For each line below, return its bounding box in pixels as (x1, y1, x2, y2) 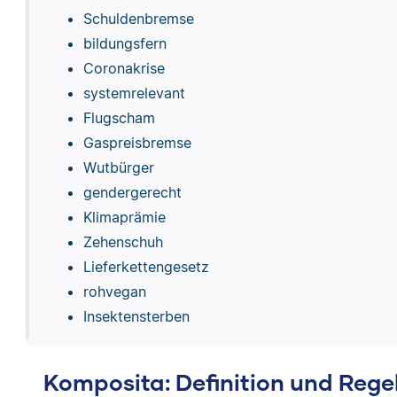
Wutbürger (82, 158, 154, 176)
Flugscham (82, 108, 155, 127)
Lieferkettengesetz (82, 257, 209, 276)
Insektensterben (82, 307, 190, 325)
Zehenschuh (82, 232, 163, 251)
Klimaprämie (82, 207, 166, 226)
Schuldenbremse (82, 9, 194, 27)
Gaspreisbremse (82, 133, 191, 152)
